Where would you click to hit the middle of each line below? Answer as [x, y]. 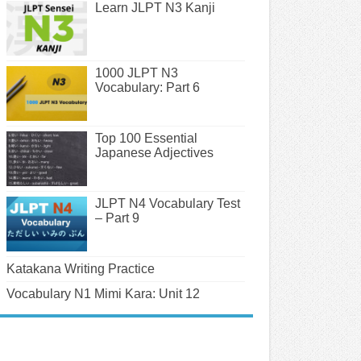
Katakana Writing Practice [81, 269]
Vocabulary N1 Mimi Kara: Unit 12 [103, 294]
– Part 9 [117, 218]
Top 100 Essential [146, 139]
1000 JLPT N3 [137, 73]
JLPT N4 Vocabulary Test [168, 204]
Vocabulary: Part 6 [147, 87]
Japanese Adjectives [154, 153]
